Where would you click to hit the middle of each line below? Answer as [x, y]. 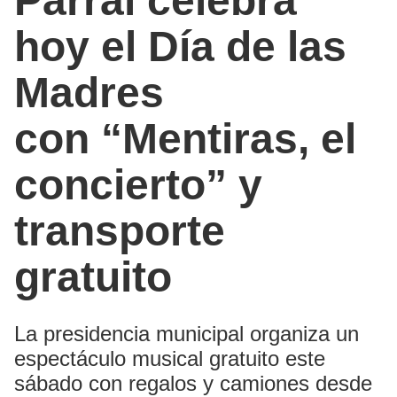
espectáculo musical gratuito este [170, 358]
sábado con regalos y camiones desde [193, 383]
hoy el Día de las [180, 46]
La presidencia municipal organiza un [187, 333]
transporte [120, 230]
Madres [89, 92]
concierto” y [138, 184]
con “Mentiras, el [185, 138]
